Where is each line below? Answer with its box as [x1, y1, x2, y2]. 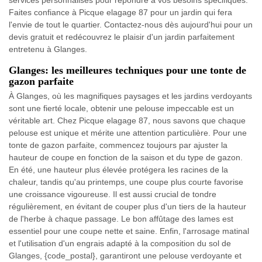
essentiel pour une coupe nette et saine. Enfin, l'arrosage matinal [9, 226, 249, 236]
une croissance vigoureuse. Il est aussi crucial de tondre [9, 189, 216, 199]
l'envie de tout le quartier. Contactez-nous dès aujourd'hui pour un [9, 20, 253, 30]
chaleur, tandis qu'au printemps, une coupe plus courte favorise [9, 177, 243, 187]
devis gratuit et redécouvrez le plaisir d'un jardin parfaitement [9, 32, 235, 42]
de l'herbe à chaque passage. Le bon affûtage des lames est [9, 214, 233, 224]
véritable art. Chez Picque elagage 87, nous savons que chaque [9, 116, 246, 126]
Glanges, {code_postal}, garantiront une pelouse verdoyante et [9, 251, 242, 261]
